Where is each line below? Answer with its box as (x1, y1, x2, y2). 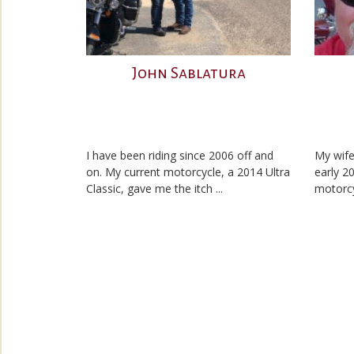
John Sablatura (131, 64, 246, 81)
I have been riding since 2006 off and (86, 148, 273, 163)
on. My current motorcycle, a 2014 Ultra (86, 164, 290, 179)
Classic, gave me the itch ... (86, 181, 223, 196)
